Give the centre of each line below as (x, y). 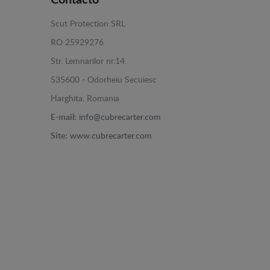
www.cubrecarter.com (111, 136)
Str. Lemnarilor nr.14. (88, 61)
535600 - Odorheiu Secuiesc (103, 80)
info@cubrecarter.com (120, 118)
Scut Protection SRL (88, 24)
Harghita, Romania (85, 99)
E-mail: (63, 118)
